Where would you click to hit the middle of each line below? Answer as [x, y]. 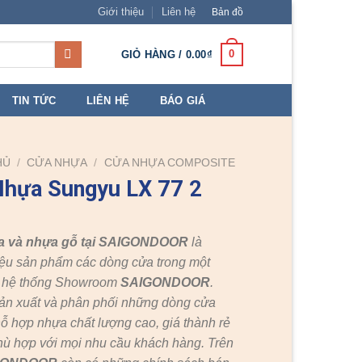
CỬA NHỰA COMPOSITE [169, 163]
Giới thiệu [121, 12]
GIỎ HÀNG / [153, 54]
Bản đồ [227, 12]
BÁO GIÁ [183, 100]
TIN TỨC [34, 100]
